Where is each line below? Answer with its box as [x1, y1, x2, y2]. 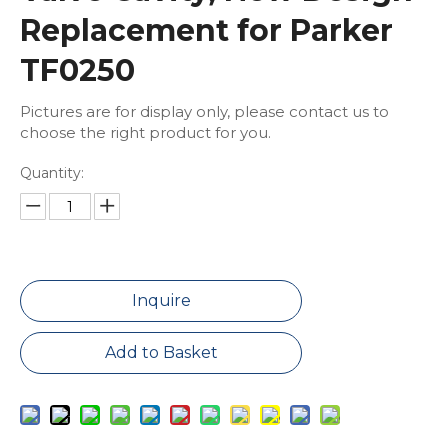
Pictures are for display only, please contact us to [20, 102, 389, 121]
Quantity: [20, 164, 84, 182]
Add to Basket [104, 343, 218, 362]
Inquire [131, 291, 191, 310]
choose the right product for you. [20, 123, 271, 142]
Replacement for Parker [20, 12, 393, 49]
